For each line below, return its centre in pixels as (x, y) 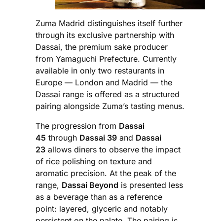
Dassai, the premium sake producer (102, 47)
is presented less (151, 185)
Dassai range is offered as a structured (108, 94)
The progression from (77, 126)
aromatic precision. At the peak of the (106, 173)
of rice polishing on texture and (94, 161)
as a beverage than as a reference (99, 197)
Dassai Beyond (90, 185)
